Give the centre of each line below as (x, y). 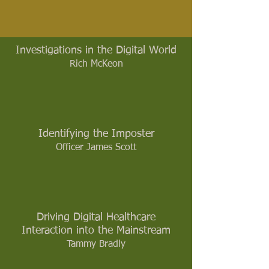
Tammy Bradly (96, 245)
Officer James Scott (96, 148)
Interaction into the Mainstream (96, 230)
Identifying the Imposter (96, 134)
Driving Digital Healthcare (96, 217)
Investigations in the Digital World (96, 50)
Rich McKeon (96, 65)
